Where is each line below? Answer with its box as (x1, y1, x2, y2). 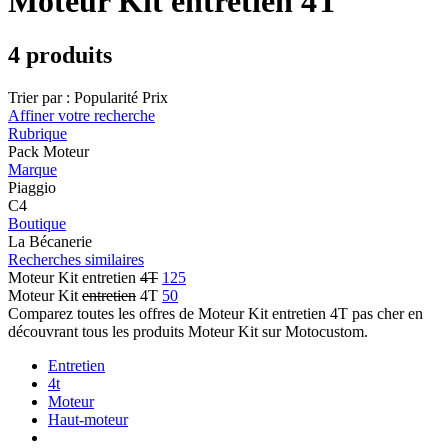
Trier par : (8, 88, 70, 106)
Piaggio (8, 178, 56, 196)
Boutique (8, 214, 66, 232)
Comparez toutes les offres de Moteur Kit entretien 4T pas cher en (8, 304, 423, 322)
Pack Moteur (8, 142, 89, 160)
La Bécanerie (8, 232, 92, 250)
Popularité (74, 88, 138, 106)
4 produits (8, 41, 112, 68)
